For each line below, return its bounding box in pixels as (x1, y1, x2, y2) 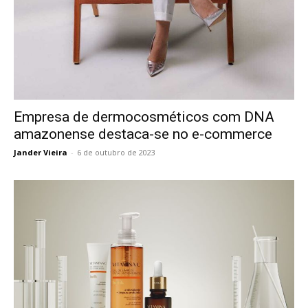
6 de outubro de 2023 (77, 146, 155, 157)
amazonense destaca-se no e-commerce (14, 125, 272, 142)
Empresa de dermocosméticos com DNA (14, 108, 274, 125)
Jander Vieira (14, 146, 67, 157)
